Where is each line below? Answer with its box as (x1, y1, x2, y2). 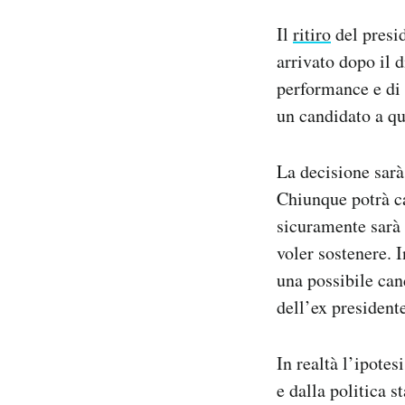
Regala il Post (86, 29, 162, 46)
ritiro (293, 22, 331, 47)
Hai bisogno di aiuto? (86, 52, 204, 70)
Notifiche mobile (86, 5, 182, 23)
